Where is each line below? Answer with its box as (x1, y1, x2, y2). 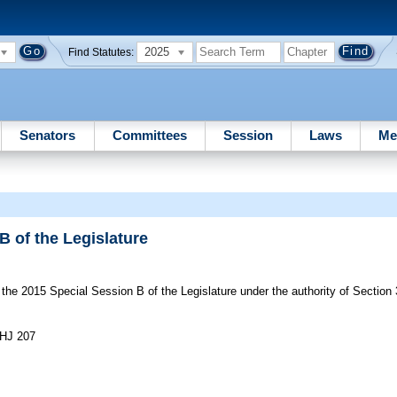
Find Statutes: (67, 46, 134, 58)
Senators (19, 127, 76, 143)
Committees (112, 127, 187, 143)
